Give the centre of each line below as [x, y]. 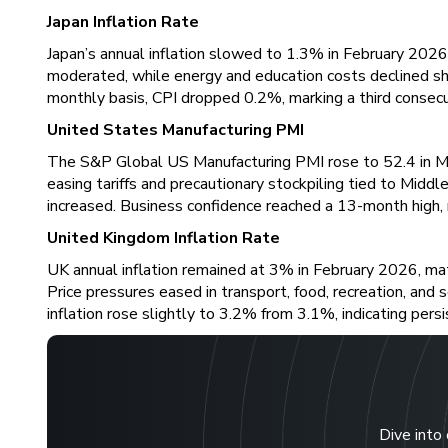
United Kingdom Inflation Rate [163, 238]
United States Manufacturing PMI [175, 130]
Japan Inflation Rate [123, 22]
